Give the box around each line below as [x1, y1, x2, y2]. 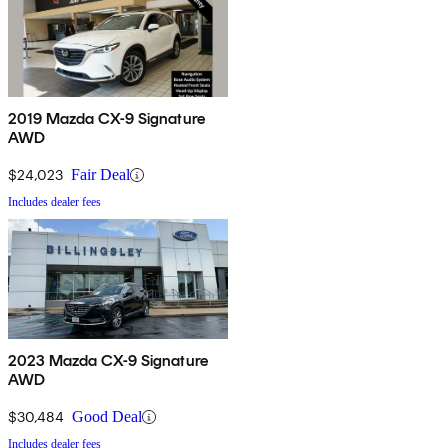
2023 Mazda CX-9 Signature [8, 351, 208, 371]
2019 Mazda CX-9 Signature [8, 109, 205, 129]
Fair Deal [71, 166, 130, 184]
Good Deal [72, 408, 142, 426]
